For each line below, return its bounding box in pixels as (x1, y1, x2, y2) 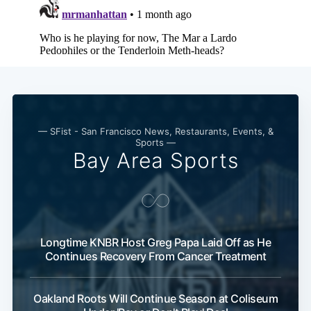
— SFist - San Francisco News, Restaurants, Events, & (37, 126, 274, 137)
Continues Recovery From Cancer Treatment (44, 249, 267, 264)
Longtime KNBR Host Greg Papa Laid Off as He (40, 235, 271, 250)
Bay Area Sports (72, 148, 239, 174)
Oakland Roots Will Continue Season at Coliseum (33, 292, 278, 306)
